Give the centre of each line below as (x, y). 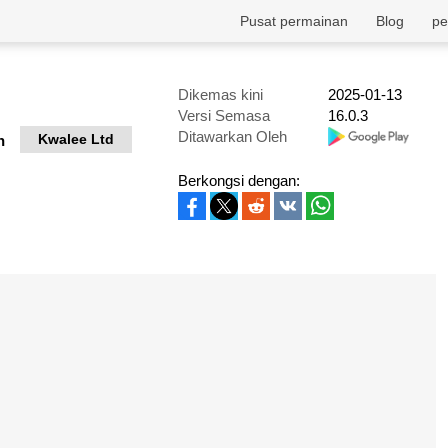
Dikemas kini (220, 94)
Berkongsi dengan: (239, 180)
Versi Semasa (224, 115)
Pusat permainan (294, 21)
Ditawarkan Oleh (232, 136)
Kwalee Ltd (76, 139)
